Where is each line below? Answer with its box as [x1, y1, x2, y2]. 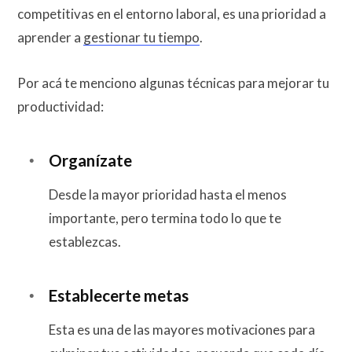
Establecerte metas [49, 285, 189, 305]
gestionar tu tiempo [83, 29, 200, 46]
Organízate [49, 150, 132, 170]
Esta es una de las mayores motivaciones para [49, 321, 315, 338]
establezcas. [49, 233, 121, 250]
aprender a [17, 29, 83, 46]
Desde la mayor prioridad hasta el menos [49, 185, 287, 203]
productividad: [17, 98, 104, 115]
